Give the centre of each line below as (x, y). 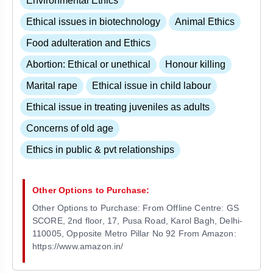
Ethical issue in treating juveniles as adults (118, 107)
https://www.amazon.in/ (78, 246)
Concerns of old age (70, 129)
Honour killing (195, 65)
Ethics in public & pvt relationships (100, 150)
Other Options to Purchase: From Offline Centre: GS (136, 208)
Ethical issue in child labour (151, 86)
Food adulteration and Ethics (88, 43)
